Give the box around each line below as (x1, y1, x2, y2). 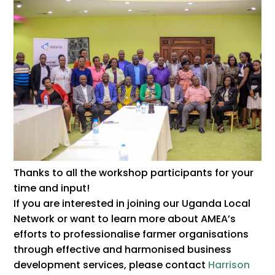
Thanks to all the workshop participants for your (14, 166, 254, 180)
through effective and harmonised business (14, 242, 232, 257)
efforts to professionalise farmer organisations (14, 227, 249, 242)
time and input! (14, 181, 90, 196)
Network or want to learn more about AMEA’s (14, 212, 236, 227)
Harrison (208, 258, 250, 273)
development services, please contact (14, 258, 209, 273)
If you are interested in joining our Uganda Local (14, 196, 251, 211)
